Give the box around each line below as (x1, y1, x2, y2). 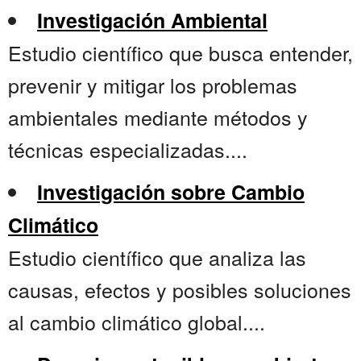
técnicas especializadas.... (8, 135, 247, 164)
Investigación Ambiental (37, 6, 268, 35)
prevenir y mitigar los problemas (8, 70, 297, 100)
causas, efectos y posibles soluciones (8, 275, 351, 305)
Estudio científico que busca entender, (8, 38, 353, 68)
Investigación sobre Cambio (37, 177, 305, 207)
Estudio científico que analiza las (8, 243, 306, 272)
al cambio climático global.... (8, 307, 265, 337)
